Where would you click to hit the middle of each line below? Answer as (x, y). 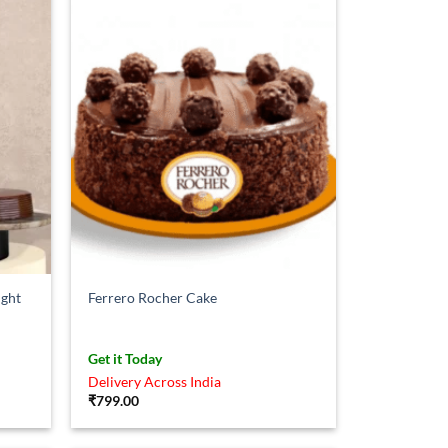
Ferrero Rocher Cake (153, 297)
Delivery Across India (155, 381)
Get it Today (125, 358)
